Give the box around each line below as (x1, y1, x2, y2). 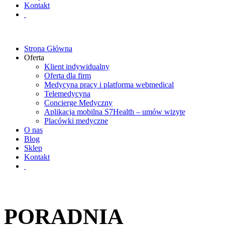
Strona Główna (24, 44, 72, 53)
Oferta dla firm (44, 71, 91, 80)
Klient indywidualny (44, 62, 109, 71)
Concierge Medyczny (44, 98, 113, 107)
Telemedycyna (44, 89, 90, 98)
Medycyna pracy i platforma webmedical (44, 80, 174, 89)
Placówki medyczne (44, 117, 108, 125)
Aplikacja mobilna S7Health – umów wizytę (44, 107, 185, 116)
